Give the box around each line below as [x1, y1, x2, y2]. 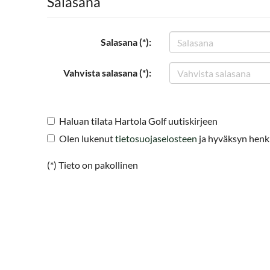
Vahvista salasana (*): [63, 67, 151, 78]
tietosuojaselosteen [115, 133, 197, 144]
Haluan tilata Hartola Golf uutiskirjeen [59, 115, 218, 127]
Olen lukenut [59, 133, 115, 144]
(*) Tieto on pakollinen [47, 159, 138, 171]
